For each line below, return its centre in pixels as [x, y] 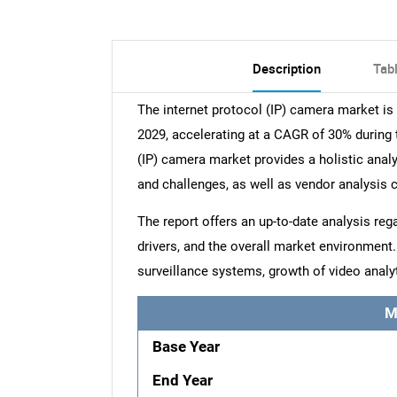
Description [286, 68]
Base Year [187, 346]
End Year [183, 380]
